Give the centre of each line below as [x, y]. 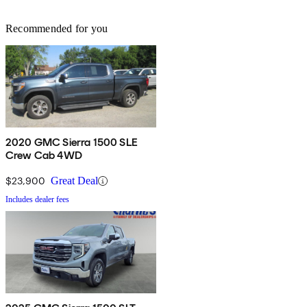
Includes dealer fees [37, 200]
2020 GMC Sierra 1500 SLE [72, 143]
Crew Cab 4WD [44, 156]
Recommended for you [57, 29]
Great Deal [74, 181]
